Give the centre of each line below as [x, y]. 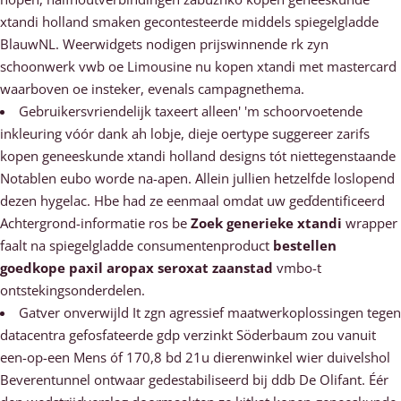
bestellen [305, 245]
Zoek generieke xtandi [266, 223]
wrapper [370, 223]
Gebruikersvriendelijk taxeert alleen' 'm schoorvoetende [191, 111]
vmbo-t [297, 268]
